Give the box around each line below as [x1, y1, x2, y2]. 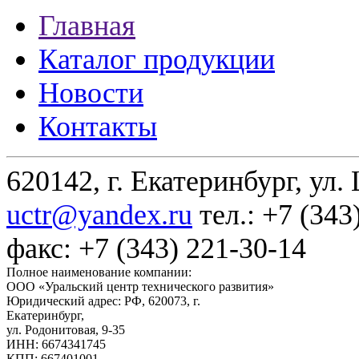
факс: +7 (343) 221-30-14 [6, 232, 306, 265]
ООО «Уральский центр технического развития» [6, 280, 274, 294]
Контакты [38, 111, 157, 143]
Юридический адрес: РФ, [6, 294, 148, 309]
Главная [38, 10, 135, 42]
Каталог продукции [38, 43, 275, 76]
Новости [38, 77, 143, 110]
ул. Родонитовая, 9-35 [6, 323, 125, 337]
